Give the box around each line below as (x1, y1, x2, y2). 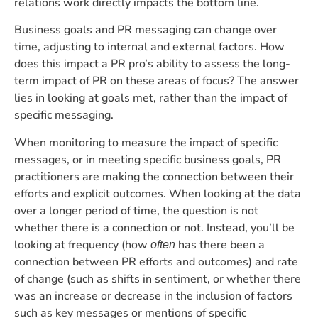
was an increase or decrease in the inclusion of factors (14, 287, 292, 304)
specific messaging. (14, 107, 114, 124)
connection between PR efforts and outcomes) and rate (14, 253, 298, 270)
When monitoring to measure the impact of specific (14, 134, 278, 150)
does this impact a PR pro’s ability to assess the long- (14, 56, 290, 72)
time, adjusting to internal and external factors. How (14, 39, 285, 55)
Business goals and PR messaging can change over (14, 22, 277, 38)
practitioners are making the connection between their (14, 168, 294, 185)
